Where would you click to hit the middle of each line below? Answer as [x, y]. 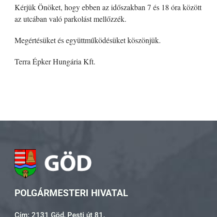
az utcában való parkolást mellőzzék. [70, 19]
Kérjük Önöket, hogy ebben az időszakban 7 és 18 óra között [108, 7]
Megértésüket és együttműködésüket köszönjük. [88, 40]
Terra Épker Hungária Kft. [55, 62]
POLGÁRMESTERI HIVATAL [71, 193]
